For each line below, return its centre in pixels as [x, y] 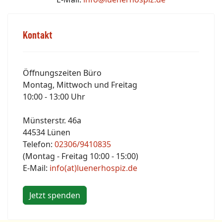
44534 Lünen [47, 132]
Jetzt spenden [55, 195]
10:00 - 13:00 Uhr [54, 96]
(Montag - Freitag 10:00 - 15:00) [81, 156]
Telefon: [39, 144]
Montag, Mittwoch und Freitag [80, 84]
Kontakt [38, 35]
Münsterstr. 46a [52, 120]
